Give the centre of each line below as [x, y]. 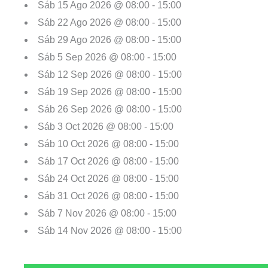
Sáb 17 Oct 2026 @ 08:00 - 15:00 [108, 162]
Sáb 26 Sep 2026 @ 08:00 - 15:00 [110, 109]
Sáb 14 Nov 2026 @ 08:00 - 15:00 [110, 231]
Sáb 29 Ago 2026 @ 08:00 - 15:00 [109, 40]
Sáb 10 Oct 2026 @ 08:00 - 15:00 [108, 144]
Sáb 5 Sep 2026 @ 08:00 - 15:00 [107, 57]
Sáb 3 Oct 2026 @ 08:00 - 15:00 [106, 127]
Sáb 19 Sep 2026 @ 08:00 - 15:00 [110, 92]
